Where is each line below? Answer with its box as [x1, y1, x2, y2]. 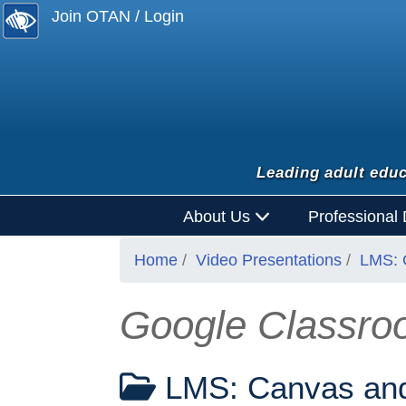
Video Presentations [196, 251, 342, 270]
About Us [182, 207, 255, 226]
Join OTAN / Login [52, 7, 185, 25]
